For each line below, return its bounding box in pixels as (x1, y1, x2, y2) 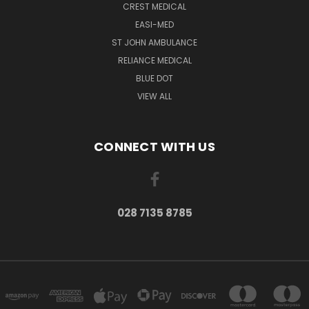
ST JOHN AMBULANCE (112, 36, 197, 48)
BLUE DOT (136, 72, 173, 84)
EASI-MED (135, 18, 174, 30)
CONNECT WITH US (94, 137, 215, 155)
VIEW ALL (137, 90, 172, 102)
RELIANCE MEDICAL (117, 54, 192, 66)
